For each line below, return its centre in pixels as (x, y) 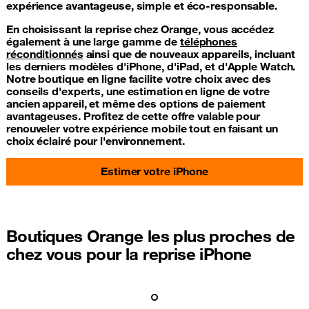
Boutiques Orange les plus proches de (151, 236)
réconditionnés (45, 53)
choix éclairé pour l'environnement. (96, 140)
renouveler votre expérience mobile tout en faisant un (142, 128)
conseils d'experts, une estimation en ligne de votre (138, 91)
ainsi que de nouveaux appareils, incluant (189, 53)
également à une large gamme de (93, 41)
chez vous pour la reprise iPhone (129, 253)
